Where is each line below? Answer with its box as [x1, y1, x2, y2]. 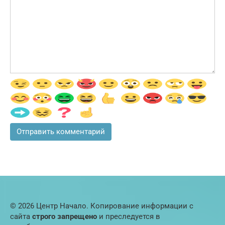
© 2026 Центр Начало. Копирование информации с [10, 201, 193, 211]
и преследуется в [97, 212, 160, 221]
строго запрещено [32, 212, 97, 221]
